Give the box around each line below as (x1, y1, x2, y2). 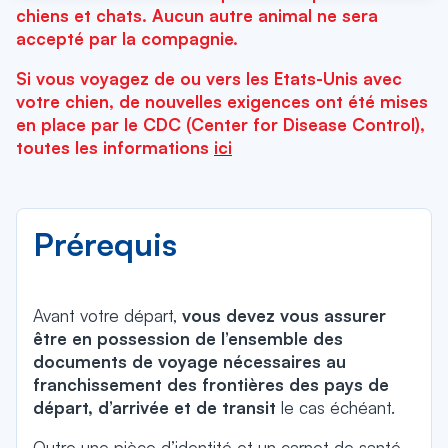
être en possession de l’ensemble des (33, 328, 343, 349)
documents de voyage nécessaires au (33, 351, 346, 372)
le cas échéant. (276, 397, 395, 418)
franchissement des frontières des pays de (33, 374, 389, 395)
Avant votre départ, (33, 305, 182, 326)
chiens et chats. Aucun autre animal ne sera (16, 5, 378, 26)
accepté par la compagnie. (16, 28, 243, 49)
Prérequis (33, 224, 177, 264)
